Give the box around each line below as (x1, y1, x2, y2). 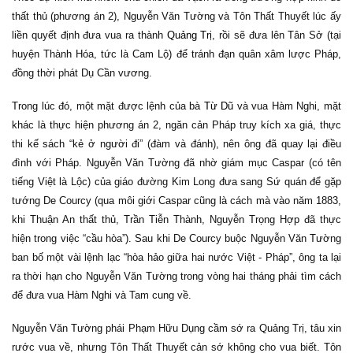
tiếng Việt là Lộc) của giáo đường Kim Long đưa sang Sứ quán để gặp (12, 176, 341, 188)
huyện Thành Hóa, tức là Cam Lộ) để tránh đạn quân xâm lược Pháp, (12, 48, 341, 60)
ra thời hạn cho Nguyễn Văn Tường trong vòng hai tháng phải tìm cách (12, 270, 341, 282)
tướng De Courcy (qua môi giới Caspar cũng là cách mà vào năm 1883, (12, 195, 341, 206)
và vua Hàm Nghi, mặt (233, 100, 342, 112)
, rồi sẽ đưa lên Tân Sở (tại (212, 29, 342, 41)
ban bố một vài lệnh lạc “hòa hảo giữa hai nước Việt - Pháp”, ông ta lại (12, 251, 341, 263)
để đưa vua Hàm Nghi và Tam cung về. (12, 289, 191, 301)
